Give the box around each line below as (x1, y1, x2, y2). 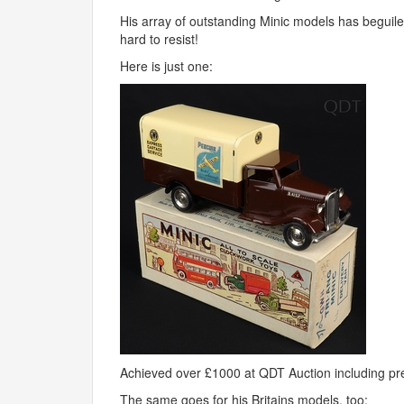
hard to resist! (120, 30, 198, 48)
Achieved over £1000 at (120, 363, 259, 381)
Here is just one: (120, 57, 213, 75)
